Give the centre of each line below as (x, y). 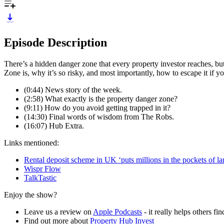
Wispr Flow (42, 168)
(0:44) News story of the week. (74, 89)
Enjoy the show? (31, 194)
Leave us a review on (58, 211)
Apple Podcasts (117, 211)
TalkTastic (40, 177)
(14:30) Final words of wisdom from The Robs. (100, 116)
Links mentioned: (32, 142)
